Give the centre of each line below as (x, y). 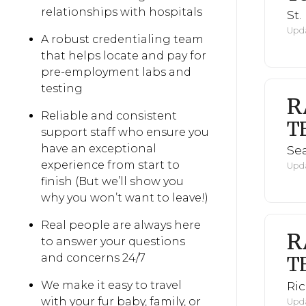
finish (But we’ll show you (112, 181)
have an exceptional (99, 149)
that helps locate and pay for (124, 56)
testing (62, 88)
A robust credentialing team (122, 39)
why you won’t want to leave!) (125, 198)
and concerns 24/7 (93, 258)
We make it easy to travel (111, 285)
